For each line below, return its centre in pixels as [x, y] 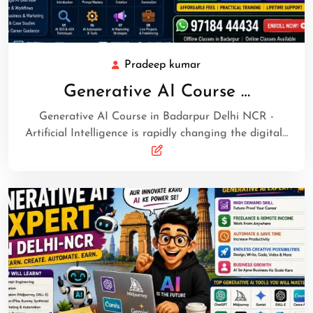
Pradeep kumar [162, 65]
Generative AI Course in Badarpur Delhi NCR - [156, 116]
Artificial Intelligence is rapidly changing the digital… [156, 133]
